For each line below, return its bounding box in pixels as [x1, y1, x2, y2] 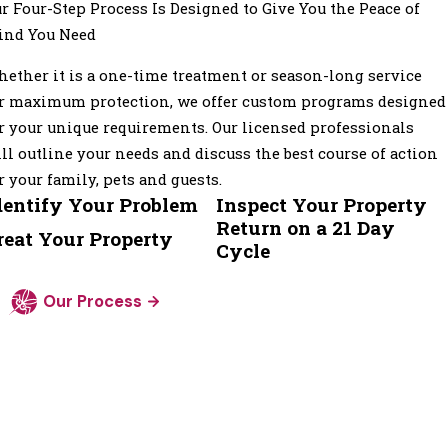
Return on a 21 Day [215, 214, 395, 240]
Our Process [43, 291, 143, 313]
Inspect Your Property [215, 191, 427, 217]
